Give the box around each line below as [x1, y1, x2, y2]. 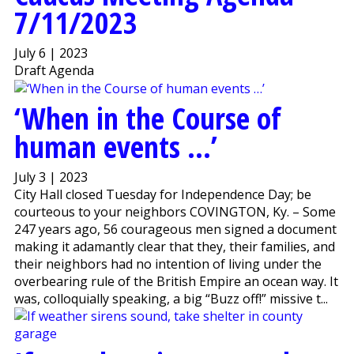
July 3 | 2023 [13, 168, 88, 186]
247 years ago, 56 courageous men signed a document [13, 220, 337, 239]
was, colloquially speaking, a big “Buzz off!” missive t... [13, 290, 328, 308]
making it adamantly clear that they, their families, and [13, 238, 335, 256]
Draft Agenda [13, 61, 94, 79]
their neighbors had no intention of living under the [13, 255, 322, 273]
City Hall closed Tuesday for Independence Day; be [13, 186, 311, 204]
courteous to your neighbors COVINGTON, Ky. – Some [13, 203, 336, 221]
